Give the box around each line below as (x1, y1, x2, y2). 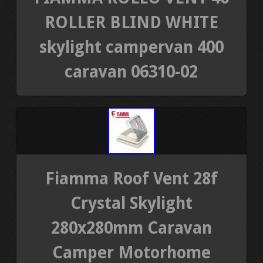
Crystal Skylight (70, 193, 193, 213)
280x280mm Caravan (50, 218, 212, 238)
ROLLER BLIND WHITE (44, 12, 218, 32)
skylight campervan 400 (39, 37, 224, 57)
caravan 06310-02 (65, 62, 198, 82)
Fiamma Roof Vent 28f (45, 168, 218, 188)
